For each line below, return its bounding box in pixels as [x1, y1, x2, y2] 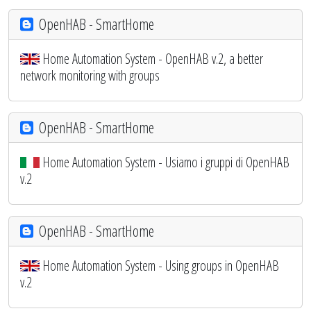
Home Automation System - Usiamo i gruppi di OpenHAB [42, 152, 289, 171]
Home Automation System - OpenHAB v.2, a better [42, 49, 263, 68]
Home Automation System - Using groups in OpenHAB [42, 255, 279, 275]
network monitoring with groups [20, 65, 160, 85]
